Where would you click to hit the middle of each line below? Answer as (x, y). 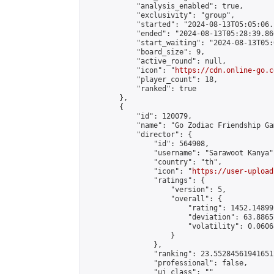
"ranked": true (141, 89)
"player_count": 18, (151, 80)
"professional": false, (166, 263)
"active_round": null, (156, 61)
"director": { (139, 135)
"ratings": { (145, 180)
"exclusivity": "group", (160, 15)
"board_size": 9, (145, 52)
